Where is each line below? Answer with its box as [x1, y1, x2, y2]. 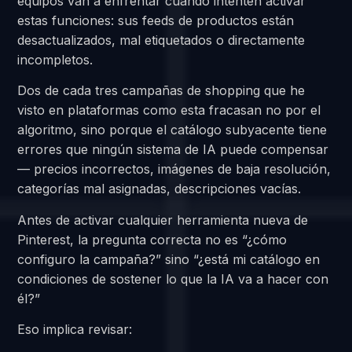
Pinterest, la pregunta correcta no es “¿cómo [17, 231, 288, 247]
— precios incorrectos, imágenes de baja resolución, [17, 161, 332, 178]
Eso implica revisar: [17, 321, 133, 338]
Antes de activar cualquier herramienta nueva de [17, 211, 309, 228]
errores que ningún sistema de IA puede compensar [17, 141, 329, 158]
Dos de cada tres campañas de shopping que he [17, 82, 306, 99]
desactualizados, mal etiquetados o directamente [17, 32, 306, 49]
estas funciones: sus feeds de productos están [17, 13, 295, 29]
